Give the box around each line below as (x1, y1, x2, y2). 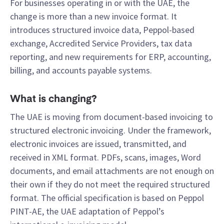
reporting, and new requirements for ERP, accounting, (10, 51, 211, 62)
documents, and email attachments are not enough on (10, 165, 214, 176)
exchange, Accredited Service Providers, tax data (10, 37, 192, 49)
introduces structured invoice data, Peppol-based (10, 24, 194, 35)
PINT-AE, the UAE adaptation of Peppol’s (10, 205, 164, 217)
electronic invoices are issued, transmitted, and (10, 138, 186, 149)
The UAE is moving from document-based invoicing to (10, 111, 213, 122)
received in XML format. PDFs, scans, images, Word (10, 151, 201, 163)
